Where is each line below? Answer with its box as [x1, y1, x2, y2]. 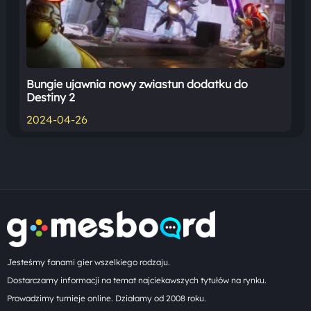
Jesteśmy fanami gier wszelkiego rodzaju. [7, 256, 170, 267]
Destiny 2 [26, 90, 75, 104]
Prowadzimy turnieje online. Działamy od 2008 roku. [7, 292, 206, 303]
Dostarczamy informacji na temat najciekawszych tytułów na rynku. [7, 274, 267, 285]
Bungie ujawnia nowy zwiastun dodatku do [26, 76, 248, 91]
